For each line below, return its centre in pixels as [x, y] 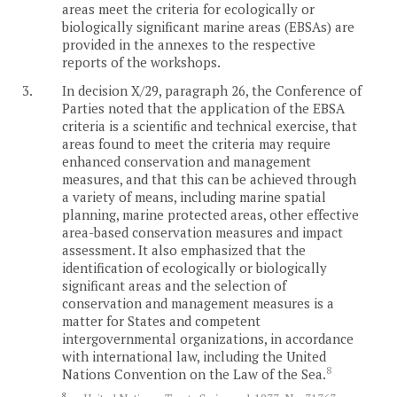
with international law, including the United [194, 356]
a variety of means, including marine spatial [194, 196]
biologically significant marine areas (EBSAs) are [208, 26]
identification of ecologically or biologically [195, 267]
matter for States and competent [161, 320]
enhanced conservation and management [187, 161]
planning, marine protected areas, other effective [210, 214]
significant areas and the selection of [174, 285]
